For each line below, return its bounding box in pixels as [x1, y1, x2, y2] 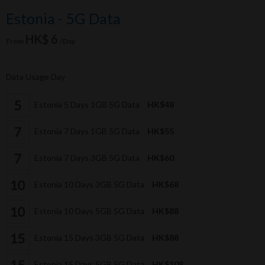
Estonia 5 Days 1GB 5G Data [33, 99, 141, 109]
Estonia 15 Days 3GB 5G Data [33, 232, 146, 243]
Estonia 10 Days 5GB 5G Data [33, 205, 146, 216]
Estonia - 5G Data [6, 9, 121, 28]
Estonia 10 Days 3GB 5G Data [33, 179, 146, 189]
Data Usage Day [6, 72, 65, 82]
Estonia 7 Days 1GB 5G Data [33, 125, 141, 136]
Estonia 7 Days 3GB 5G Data [33, 152, 141, 163]
